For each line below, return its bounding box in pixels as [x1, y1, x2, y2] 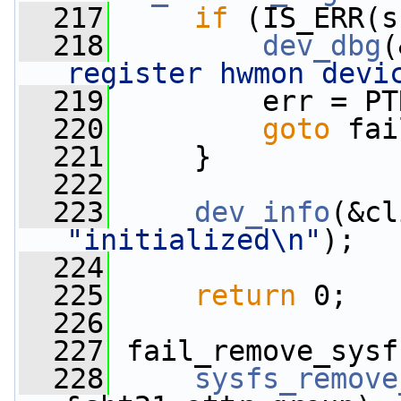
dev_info [194, 196, 330, 228]
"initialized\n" [66, 224, 321, 256]
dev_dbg [262, 30, 381, 62]
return [194, 279, 296, 311]
